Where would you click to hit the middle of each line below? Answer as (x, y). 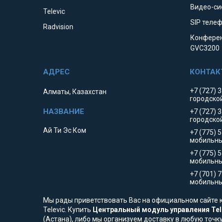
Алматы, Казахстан (75, 92)
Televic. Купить (68, 210)
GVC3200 (205, 48)
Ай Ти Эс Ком (65, 131)
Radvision (58, 27)
